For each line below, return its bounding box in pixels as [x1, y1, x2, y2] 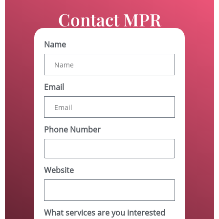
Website [44, 165, 74, 176]
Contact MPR [58, 8, 161, 31]
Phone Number [44, 124, 101, 135]
